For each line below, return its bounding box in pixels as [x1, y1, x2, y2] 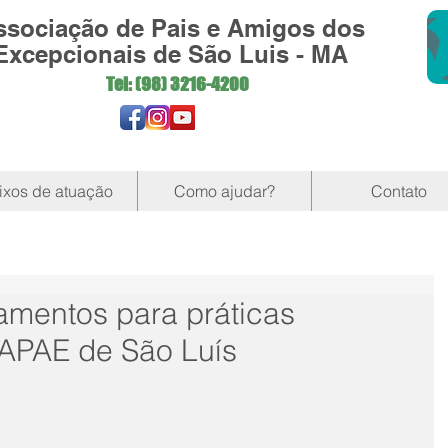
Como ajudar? [174, 181, 275, 201]
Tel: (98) [106, 73, 170, 95]
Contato [370, 181, 427, 201]
